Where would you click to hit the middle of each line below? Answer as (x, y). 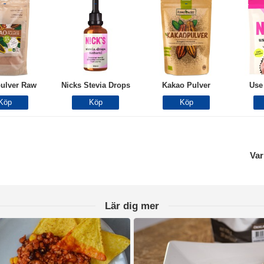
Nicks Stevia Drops (95, 85)
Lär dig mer (132, 206)
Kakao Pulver (186, 85)
